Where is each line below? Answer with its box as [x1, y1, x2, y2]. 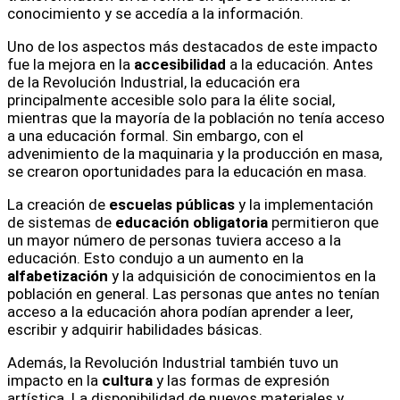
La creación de [7, 195, 109, 213]
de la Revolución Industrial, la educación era [7, 72, 300, 91]
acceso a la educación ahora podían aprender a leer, [7, 302, 353, 321]
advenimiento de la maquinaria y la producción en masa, [7, 144, 382, 162]
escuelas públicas [109, 195, 235, 213]
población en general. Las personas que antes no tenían [7, 284, 379, 303]
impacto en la [7, 371, 102, 389]
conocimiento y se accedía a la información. [7, 4, 304, 22]
